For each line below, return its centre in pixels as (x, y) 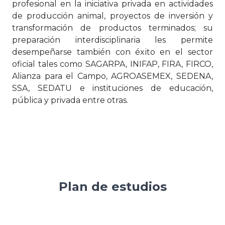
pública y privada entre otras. (70, 100)
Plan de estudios (113, 187)
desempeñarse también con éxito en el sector (113, 52)
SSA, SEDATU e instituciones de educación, (113, 88)
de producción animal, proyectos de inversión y (113, 16)
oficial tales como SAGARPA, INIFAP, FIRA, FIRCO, (113, 64)
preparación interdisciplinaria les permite (113, 40)
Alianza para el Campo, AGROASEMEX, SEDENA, (113, 76)
